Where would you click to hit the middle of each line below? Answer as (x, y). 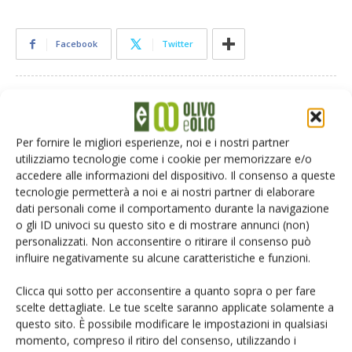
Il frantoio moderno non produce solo (214, 222)
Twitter (178, 44)
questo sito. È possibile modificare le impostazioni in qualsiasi (172, 324)
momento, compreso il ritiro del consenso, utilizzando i (156, 340)
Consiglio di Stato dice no (176, 315)
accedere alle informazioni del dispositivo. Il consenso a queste (176, 175)
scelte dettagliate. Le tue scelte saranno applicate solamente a (175, 307)
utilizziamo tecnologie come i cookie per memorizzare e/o (164, 159)
